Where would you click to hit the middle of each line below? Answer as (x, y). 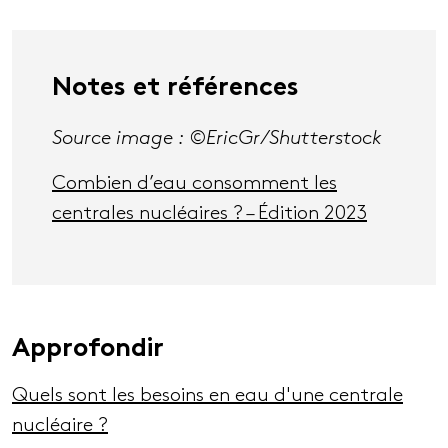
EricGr (233, 138)
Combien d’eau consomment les (194, 183)
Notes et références (175, 89)
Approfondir (88, 350)
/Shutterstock (320, 138)
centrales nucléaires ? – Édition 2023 (209, 213)
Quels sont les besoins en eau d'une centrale (207, 395)
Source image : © (129, 138)
